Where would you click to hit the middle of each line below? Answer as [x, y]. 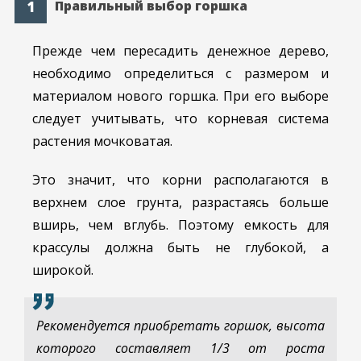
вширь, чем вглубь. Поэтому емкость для [180, 225]
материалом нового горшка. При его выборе [180, 96]
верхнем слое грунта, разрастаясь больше [180, 203]
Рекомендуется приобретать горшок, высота [180, 326]
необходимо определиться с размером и [180, 74]
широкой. [63, 270]
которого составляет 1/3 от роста [180, 349]
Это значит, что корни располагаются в [180, 180]
